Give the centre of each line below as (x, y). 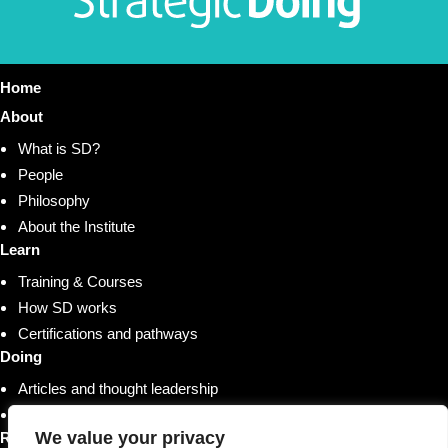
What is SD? (59, 148)
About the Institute (76, 226)
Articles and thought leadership (118, 388)
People (40, 174)
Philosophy (54, 200)
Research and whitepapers (105, 414)
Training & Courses (80, 281)
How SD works (67, 307)
